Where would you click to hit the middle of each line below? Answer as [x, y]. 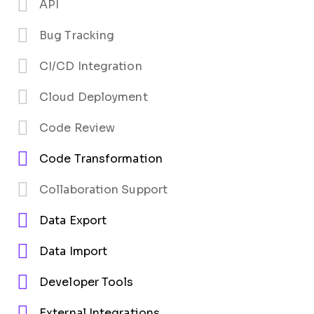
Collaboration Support [104, 189]
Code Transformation [101, 158]
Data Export [73, 220]
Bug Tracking [77, 35]
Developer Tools [87, 282]
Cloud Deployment [94, 97]
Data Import [74, 251]
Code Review [77, 128]
